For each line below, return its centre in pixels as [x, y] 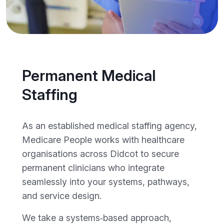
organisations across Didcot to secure [100, 153]
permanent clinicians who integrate [93, 167]
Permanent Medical [89, 75]
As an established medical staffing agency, [109, 125]
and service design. [62, 195]
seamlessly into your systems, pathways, [106, 181]
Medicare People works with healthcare [103, 139]
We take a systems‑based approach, [97, 217]
